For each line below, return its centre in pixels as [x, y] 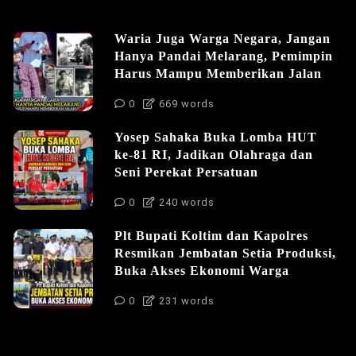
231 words [185, 300]
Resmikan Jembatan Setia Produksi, [225, 253]
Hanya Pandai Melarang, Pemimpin [224, 56]
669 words [185, 103]
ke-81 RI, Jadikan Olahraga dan [214, 154]
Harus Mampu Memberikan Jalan [218, 73]
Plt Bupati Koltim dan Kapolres [211, 235]
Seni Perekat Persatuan [186, 172]
